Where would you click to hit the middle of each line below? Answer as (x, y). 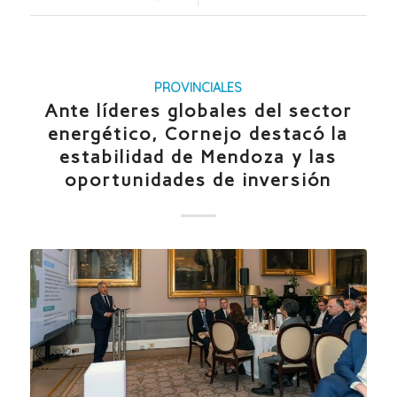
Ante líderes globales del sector (198, 111)
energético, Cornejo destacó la (198, 134)
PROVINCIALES (198, 88)
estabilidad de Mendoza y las (198, 157)
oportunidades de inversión (198, 180)
